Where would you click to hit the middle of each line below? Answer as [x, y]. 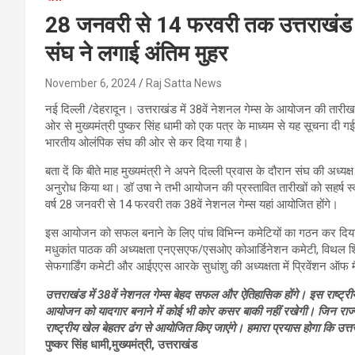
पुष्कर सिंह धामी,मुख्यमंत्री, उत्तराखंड [121, 345]
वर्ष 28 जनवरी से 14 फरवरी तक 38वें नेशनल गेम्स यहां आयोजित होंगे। [192, 205]
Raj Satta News [184, 84]
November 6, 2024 [91, 84]
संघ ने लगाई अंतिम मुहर [136, 54]
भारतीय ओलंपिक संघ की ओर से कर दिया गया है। [147, 143]
